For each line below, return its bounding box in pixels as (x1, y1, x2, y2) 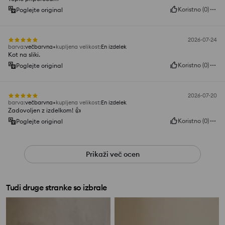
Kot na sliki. (8, 51, 40, 59)
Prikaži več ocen (85, 150, 140, 159)
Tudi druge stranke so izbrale (6, 182, 107, 193)
